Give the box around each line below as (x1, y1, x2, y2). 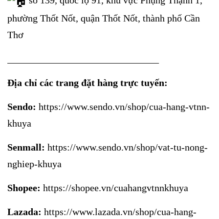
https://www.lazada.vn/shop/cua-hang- (44, 206, 197, 217)
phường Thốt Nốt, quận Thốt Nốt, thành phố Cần (7, 12, 200, 23)
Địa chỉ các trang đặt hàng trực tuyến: (7, 77, 168, 88)
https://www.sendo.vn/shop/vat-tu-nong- (47, 141, 208, 153)
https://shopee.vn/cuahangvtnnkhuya (43, 182, 188, 193)
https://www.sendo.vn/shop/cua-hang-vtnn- (39, 101, 210, 112)
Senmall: (7, 141, 45, 153)
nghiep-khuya (7, 158, 62, 169)
